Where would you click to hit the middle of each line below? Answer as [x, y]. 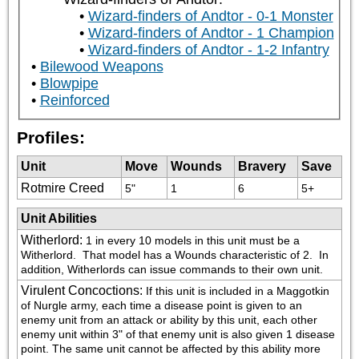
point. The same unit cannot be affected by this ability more [171, 348]
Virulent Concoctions [80, 290]
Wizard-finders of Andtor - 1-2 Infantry [208, 50]
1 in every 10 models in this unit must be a [193, 240]
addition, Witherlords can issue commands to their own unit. [172, 269]
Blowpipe [69, 84]
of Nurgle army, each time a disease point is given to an [161, 305]
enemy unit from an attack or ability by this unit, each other [169, 319]
